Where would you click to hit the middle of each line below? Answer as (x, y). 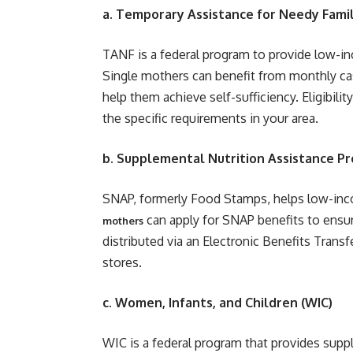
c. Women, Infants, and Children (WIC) (217, 303)
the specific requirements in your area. (210, 118)
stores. (122, 262)
